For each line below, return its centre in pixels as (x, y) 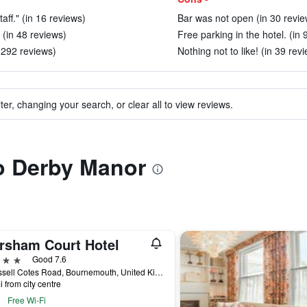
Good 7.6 (49, 259)
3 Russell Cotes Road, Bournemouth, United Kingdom (159, 272)
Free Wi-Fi (26, 300)
